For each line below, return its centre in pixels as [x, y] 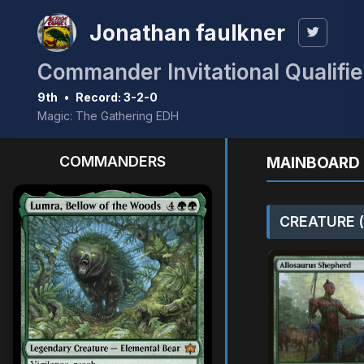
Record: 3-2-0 [117, 97]
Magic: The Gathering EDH [108, 116]
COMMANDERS [113, 161]
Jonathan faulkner [187, 32]
